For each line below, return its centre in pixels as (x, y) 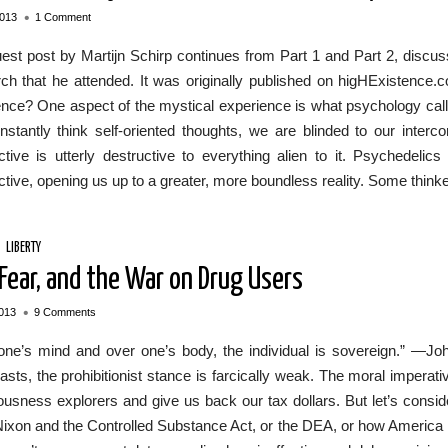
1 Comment (62, 17)
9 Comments (64, 312)
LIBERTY (23, 248)
